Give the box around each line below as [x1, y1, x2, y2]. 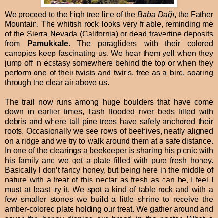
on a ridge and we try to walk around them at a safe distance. [5, 137, 213, 145]
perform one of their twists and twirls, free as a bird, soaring [5, 69, 213, 77]
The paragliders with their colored [70, 39, 214, 48]
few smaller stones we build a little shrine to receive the [5, 195, 213, 204]
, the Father [174, 10, 213, 19]
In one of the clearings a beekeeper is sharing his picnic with [5, 146, 213, 155]
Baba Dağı [137, 10, 174, 19]
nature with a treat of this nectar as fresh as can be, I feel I [5, 176, 213, 184]
